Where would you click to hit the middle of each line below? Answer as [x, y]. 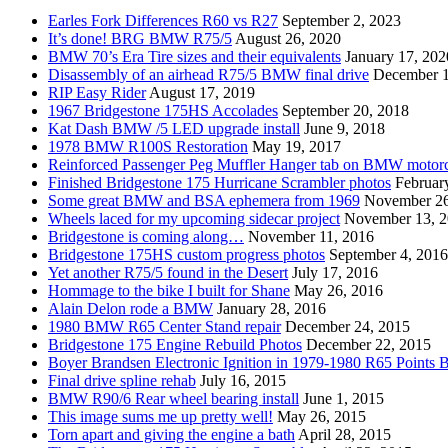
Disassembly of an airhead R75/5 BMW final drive [208, 75]
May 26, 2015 [321, 417]
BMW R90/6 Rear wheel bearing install [173, 399]
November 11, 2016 [311, 237]
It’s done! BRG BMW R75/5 [140, 39]
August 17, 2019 [202, 93]
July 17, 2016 [335, 273]
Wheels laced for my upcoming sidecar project [194, 219]
